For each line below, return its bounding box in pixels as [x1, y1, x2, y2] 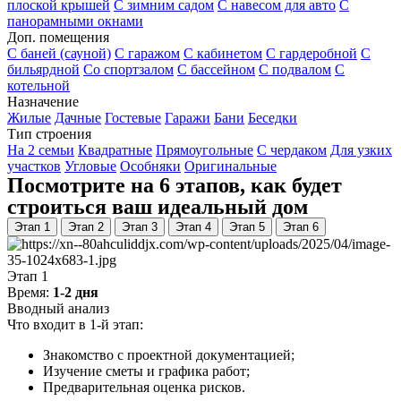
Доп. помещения [7, 30, 109, 46]
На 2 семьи [7, 142, 74, 158]
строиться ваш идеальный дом [7, 195, 308, 219]
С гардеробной [266, 46, 357, 62]
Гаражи [165, 110, 210, 126]
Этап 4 [175, 220, 211, 235]
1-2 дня [53, 285, 98, 301]
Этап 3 [122, 220, 158, 235]
